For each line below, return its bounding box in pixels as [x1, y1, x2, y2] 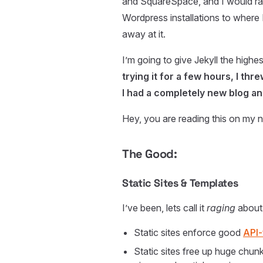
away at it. [122, 28, 166, 41]
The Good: [122, 146, 177, 162]
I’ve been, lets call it [122, 202, 207, 214]
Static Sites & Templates [122, 176, 238, 190]
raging [207, 202, 235, 214]
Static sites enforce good [134, 227, 243, 239]
